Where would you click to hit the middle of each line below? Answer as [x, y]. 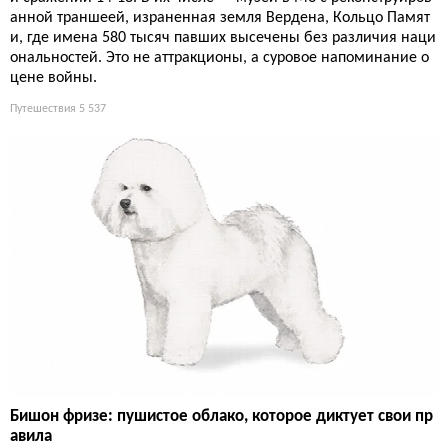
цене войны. [53, 78]
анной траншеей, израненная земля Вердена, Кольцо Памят [220, 18]
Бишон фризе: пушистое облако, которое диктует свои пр [221, 416]
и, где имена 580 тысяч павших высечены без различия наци [223, 38]
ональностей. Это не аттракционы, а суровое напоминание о [219, 58]
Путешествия [43, 109]
